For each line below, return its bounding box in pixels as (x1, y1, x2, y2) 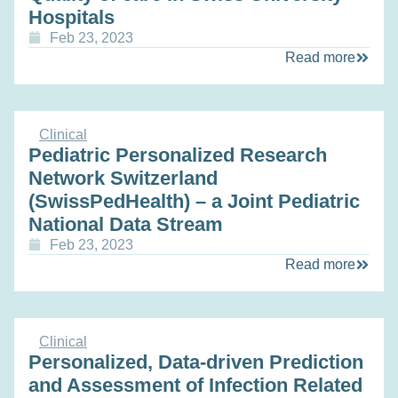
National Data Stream (28, 212, 223, 235)
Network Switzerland (28, 166, 218, 189)
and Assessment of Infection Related (28, 373, 362, 396)
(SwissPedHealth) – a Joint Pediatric (28, 189, 360, 212)
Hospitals (28, 5, 115, 28)
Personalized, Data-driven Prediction (28, 350, 363, 373)
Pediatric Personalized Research (28, 143, 327, 166)
